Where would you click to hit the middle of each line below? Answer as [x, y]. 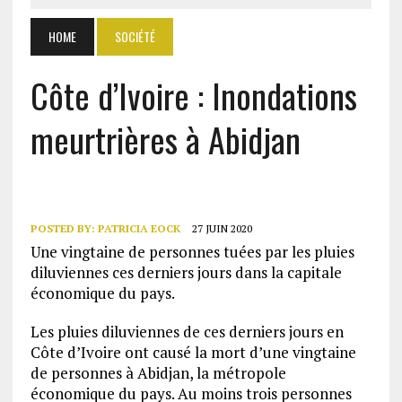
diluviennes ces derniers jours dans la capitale [186, 272]
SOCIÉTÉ [135, 36]
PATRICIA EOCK [139, 228]
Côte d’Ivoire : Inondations [193, 95]
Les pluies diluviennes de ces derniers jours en [187, 332]
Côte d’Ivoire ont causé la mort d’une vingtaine [193, 352]
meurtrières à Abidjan [165, 139]
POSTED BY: [64, 228]
